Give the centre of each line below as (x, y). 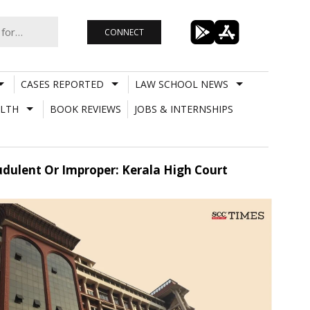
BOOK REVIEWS (85, 109)
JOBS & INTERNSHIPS (183, 109)
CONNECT (124, 32)
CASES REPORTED (62, 84)
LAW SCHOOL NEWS (181, 84)
